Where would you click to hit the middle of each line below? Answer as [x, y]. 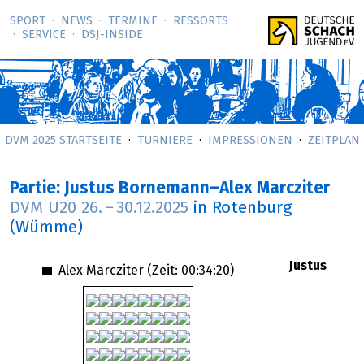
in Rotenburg [243, 208]
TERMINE [133, 22]
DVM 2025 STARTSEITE [63, 141]
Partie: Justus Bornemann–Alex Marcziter [170, 189]
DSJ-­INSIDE [112, 35]
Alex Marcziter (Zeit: [118, 270]
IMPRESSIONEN [250, 141]
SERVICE [44, 35]
